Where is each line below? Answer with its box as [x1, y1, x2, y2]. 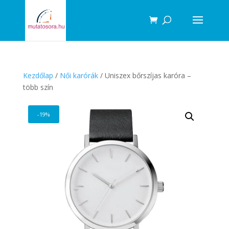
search [4, 10, 27, 20]
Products [4, 3, 34, 13]
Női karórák [59, 71, 98, 80]
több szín [22, 82, 53, 92]
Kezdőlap [22, 71, 53, 80]
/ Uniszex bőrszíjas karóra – [98, 71, 191, 80]
